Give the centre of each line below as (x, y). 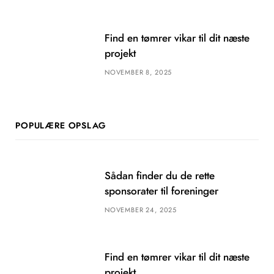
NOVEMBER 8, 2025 (139, 73)
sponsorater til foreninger (161, 191)
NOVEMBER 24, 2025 (141, 210)
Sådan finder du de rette (160, 176)
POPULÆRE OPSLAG (61, 126)
